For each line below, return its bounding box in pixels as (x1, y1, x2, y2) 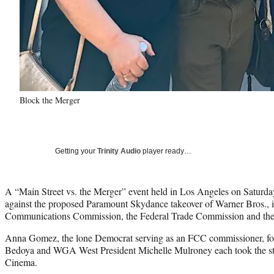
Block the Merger (20, 94, 80, 106)
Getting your (55, 146, 97, 155)
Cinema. (5, 255, 37, 268)
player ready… (141, 146, 191, 155)
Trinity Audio (97, 146, 141, 155)
